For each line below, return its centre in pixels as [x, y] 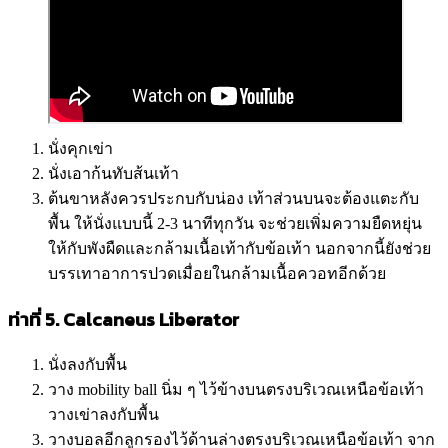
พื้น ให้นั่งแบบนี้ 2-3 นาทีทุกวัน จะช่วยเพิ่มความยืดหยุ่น [235, 224]
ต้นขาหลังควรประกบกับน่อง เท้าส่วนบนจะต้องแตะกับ [233, 199]
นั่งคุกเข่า [80, 149]
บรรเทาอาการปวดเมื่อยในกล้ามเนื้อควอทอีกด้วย [217, 274]
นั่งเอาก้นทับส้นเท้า [113, 174]
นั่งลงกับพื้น [87, 364]
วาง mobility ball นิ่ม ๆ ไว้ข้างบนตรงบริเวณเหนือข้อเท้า [236, 389]
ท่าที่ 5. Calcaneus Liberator [123, 318]
